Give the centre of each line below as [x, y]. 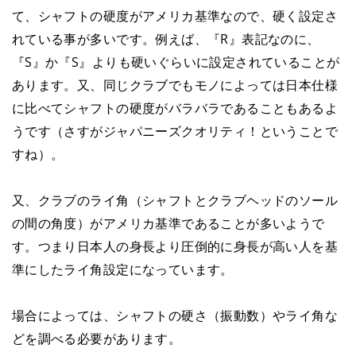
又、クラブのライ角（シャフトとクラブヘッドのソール [175, 200]
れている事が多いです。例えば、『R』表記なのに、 [166, 39]
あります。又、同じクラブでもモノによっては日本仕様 [175, 85]
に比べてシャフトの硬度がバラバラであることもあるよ [175, 108]
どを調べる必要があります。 [97, 338]
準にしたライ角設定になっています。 [122, 269]
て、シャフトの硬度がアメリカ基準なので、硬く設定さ [175, 16]
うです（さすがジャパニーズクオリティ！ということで [175, 131]
